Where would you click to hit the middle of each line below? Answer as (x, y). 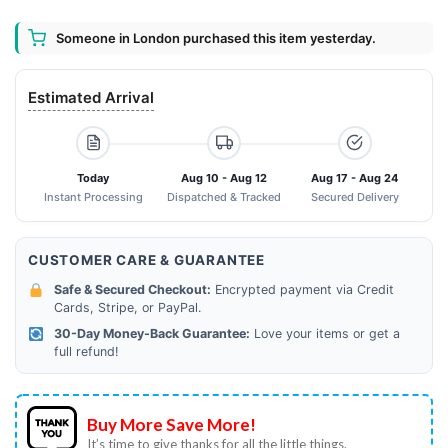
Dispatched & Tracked (224, 196)
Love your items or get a (324, 333)
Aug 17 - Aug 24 (355, 177)
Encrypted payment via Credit (302, 289)
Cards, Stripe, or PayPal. (127, 307)
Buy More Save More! (171, 425)
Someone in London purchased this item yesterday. (216, 37)
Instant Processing (93, 196)
